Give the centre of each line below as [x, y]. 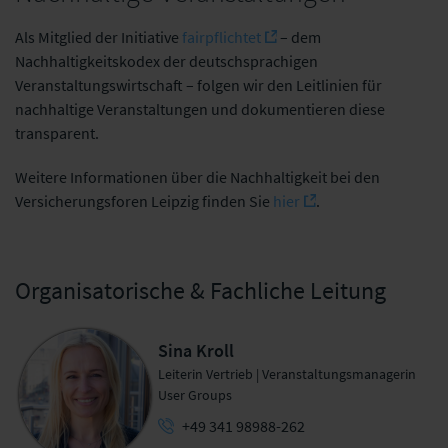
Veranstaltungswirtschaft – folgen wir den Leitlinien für [198, 84]
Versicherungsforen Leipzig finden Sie [144, 200]
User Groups [195, 394]
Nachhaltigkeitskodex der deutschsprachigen [166, 60]
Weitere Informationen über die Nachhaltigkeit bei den [197, 176]
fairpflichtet [221, 36]
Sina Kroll [196, 350]
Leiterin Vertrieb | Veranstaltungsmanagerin [287, 373]
